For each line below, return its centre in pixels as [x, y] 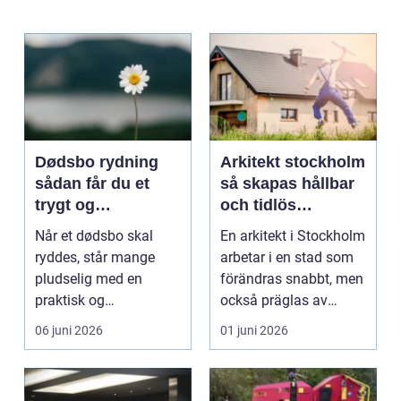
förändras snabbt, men [292, 279]
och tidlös [258, 205]
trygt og [65, 205]
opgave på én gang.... [102, 344]
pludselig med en [89, 279]
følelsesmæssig [85, 322]
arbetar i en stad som [287, 258]
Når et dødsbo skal [94, 236]
